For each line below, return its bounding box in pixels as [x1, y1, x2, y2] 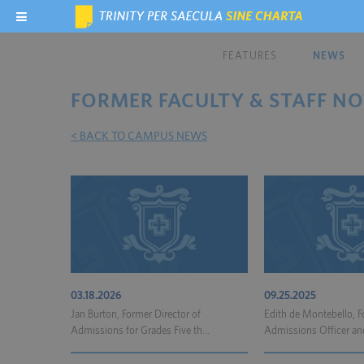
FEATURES [223, 51, 277, 62]
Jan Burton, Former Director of [71, 310, 201, 320]
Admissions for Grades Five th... [71, 326, 210, 336]
